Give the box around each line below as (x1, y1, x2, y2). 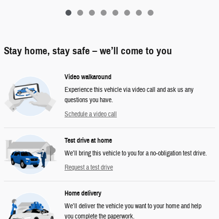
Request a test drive (65, 163, 113, 172)
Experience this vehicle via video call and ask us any (65, 86, 194, 95)
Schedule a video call (65, 110, 117, 119)
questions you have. (65, 96, 113, 105)
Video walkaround (65, 73, 111, 82)
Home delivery (65, 189, 101, 198)
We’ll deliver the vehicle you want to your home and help (65, 202, 201, 211)
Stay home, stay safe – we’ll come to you (4, 44, 172, 58)
